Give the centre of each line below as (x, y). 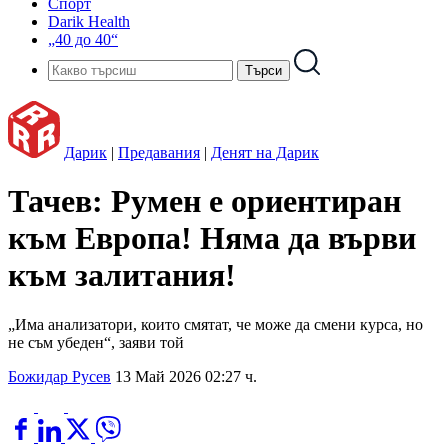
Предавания (159, 152)
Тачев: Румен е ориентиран (204, 201)
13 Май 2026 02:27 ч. (186, 376)
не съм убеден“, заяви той (96, 342)
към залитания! (122, 275)
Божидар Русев (59, 376)
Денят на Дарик (265, 152)
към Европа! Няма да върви (212, 238)
